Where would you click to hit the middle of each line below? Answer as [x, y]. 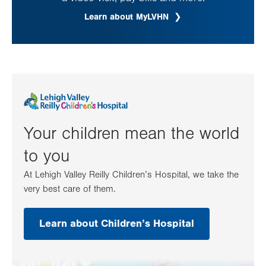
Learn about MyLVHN [128, 17]
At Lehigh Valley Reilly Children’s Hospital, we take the [131, 174]
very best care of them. [70, 189]
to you [47, 156]
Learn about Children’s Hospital [117, 223]
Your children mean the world [132, 133]
